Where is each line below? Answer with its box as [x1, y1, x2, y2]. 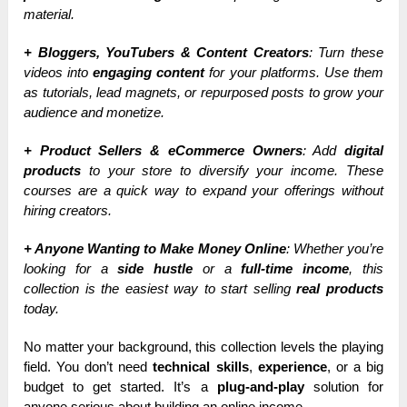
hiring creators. [24, 203, 113, 219]
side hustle [117, 261, 194, 277]
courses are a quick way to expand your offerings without [24, 183, 383, 199]
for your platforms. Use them [204, 65, 383, 81]
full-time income [241, 261, 350, 277]
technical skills [153, 359, 249, 375]
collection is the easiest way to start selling [24, 281, 297, 297]
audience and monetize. [24, 104, 165, 121]
